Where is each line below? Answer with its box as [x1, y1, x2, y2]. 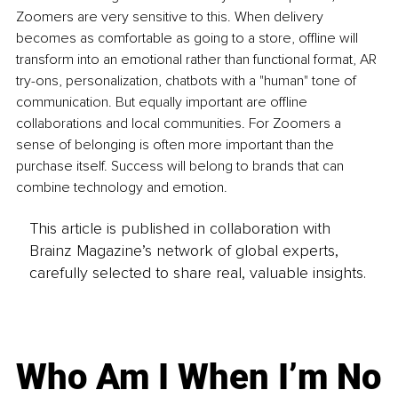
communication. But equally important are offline [16, 92, 311, 111]
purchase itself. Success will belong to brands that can [16, 156, 347, 175]
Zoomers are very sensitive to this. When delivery [16, 7, 327, 26]
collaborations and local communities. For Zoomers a [16, 114, 345, 132]
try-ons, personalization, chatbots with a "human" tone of [16, 71, 360, 90]
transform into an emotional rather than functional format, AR [16, 50, 380, 68]
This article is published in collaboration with [28, 219, 330, 239]
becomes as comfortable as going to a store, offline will [16, 28, 362, 47]
